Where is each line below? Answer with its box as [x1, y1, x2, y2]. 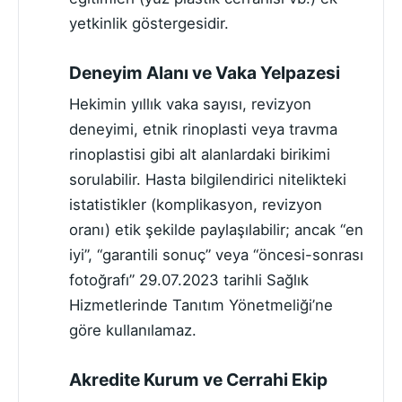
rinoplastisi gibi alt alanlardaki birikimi [69, 145, 330, 164]
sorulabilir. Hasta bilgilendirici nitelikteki [69, 170, 346, 189]
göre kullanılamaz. [69, 321, 197, 340]
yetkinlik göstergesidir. [69, 13, 229, 32]
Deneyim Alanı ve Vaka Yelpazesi [69, 61, 340, 83]
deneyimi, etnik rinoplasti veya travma [69, 120, 337, 139]
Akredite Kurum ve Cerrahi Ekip [69, 369, 328, 391]
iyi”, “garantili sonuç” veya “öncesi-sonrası [69, 246, 363, 265]
